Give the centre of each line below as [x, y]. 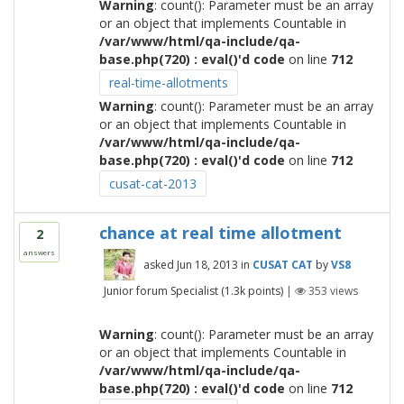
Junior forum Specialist [161, 290]
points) [264, 290]
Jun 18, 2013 [207, 265]
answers [39, 252]
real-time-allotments [168, 83]
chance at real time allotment [220, 233]
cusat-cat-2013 [152, 184]
